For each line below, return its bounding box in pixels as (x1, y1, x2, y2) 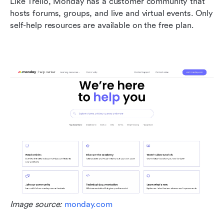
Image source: (10, 199, 65, 209)
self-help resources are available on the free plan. (10, 20, 194, 30)
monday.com (64, 199, 112, 209)
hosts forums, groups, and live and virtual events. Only (10, 8, 213, 18)
